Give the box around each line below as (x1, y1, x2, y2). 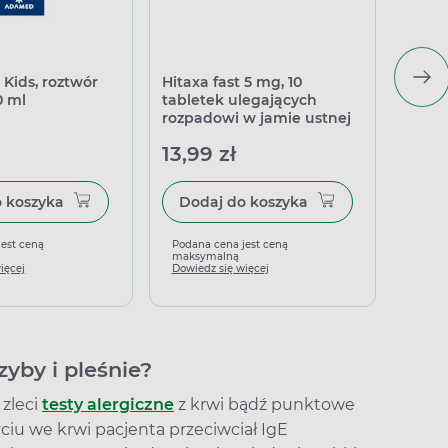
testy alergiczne (42, 395, 174, 414)
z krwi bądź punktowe (174, 395, 355, 414)
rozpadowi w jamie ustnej (161, 109, 351, 127)
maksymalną (171, 250, 239, 263)
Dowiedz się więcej (171, 262, 269, 275)
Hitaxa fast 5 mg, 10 (161, 73, 302, 91)
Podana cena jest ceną (171, 238, 288, 251)
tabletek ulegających (161, 91, 317, 109)
